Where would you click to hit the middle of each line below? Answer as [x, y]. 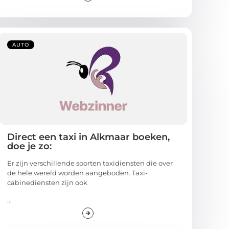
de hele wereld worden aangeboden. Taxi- [78, 173]
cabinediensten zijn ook [48, 183]
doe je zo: [30, 146]
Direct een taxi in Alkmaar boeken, [89, 137]
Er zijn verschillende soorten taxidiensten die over [90, 163]
